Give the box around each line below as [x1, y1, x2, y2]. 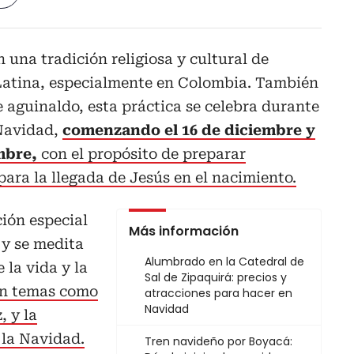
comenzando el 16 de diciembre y [62, 122, 315, 139]
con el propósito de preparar [37, 145, 246, 163]
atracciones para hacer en [145, 285, 292, 302]
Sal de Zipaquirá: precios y [145, 269, 287, 286]
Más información [129, 222, 239, 241]
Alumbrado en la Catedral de [145, 254, 304, 270]
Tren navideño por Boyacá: [145, 333, 292, 350]
